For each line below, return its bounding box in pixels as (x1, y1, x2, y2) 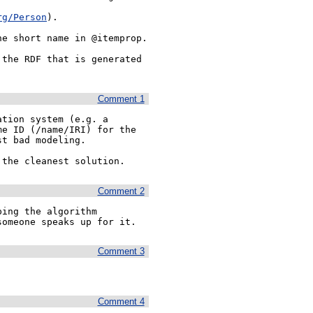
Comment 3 (97, 246, 145, 257)
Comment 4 (97, 296, 145, 307)
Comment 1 (97, 94, 145, 105)
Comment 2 (97, 185, 145, 196)
